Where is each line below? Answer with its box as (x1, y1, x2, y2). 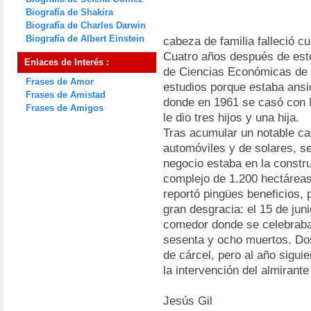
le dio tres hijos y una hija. (163, 111, 299, 124)
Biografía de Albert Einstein (26, 33, 144, 44)
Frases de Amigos (26, 103, 103, 113)
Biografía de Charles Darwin (26, 20, 146, 31)
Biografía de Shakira (26, 7, 113, 17)
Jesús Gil (163, 294, 212, 308)
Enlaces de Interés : (24, 57, 109, 67)
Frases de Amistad (26, 90, 106, 100)
